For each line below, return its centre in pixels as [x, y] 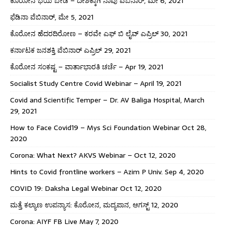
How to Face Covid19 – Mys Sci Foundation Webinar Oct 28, [108, 127]
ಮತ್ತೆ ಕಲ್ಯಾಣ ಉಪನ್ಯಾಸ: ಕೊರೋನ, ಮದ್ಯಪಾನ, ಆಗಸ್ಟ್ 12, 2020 [94, 205]
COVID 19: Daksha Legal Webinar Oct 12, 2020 [86, 188]
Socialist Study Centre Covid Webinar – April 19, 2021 [96, 83]
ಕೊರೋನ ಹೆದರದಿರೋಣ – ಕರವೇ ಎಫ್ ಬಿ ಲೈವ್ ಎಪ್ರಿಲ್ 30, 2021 [99, 33]
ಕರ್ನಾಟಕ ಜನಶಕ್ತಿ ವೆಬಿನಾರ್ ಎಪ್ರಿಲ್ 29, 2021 [70, 50]
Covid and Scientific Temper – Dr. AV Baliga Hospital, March [107, 100]
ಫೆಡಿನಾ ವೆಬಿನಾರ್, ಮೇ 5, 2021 [52, 17]
